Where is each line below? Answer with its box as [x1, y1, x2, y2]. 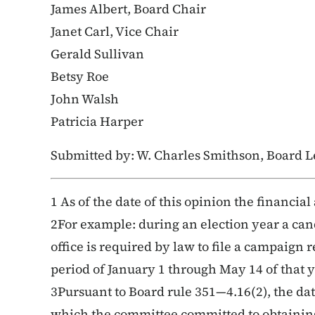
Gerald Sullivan [51, 45, 144, 63]
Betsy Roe [51, 67, 109, 85]
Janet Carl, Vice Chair [51, 22, 179, 40]
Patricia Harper [51, 112, 143, 130]
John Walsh [51, 90, 119, 108]
